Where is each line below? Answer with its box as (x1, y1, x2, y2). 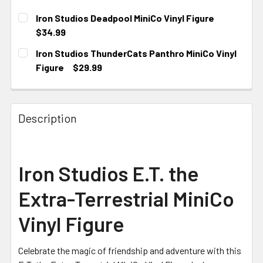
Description (18, 111, 77, 126)
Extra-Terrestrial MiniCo (18, 186, 234, 211)
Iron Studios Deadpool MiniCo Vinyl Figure (36, 12, 214, 24)
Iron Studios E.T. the (18, 161, 199, 186)
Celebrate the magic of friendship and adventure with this (18, 245, 241, 257)
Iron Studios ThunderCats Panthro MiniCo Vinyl (36, 48, 237, 59)
